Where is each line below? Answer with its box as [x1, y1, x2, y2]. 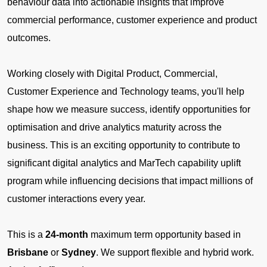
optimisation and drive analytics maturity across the [7, 122, 222, 132]
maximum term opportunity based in [88, 229, 241, 240]
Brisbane [7, 247, 48, 257]
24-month [45, 229, 88, 240]
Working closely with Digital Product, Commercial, [7, 68, 218, 79]
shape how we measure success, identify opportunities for [7, 104, 250, 114]
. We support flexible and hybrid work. [96, 247, 254, 257]
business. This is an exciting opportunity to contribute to [7, 139, 240, 150]
